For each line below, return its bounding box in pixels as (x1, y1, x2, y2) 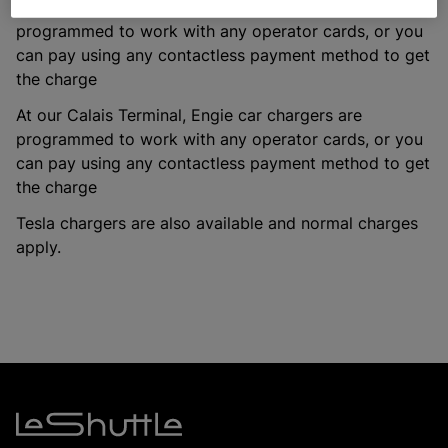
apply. (16, 237, 61, 257)
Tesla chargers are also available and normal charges (16, 213, 418, 233)
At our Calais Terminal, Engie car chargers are (16, 105, 362, 125)
